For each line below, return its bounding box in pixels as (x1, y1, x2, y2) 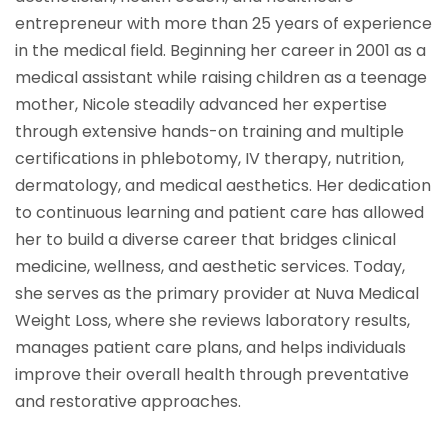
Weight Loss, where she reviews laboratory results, (15, 309, 410, 333)
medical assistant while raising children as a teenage (15, 66, 427, 90)
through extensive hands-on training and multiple (15, 120, 404, 144)
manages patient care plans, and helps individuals (15, 336, 406, 360)
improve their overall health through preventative (15, 363, 409, 387)
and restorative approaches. (15, 390, 241, 414)
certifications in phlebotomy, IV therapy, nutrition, (15, 147, 404, 171)
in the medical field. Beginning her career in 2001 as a (15, 39, 426, 63)
